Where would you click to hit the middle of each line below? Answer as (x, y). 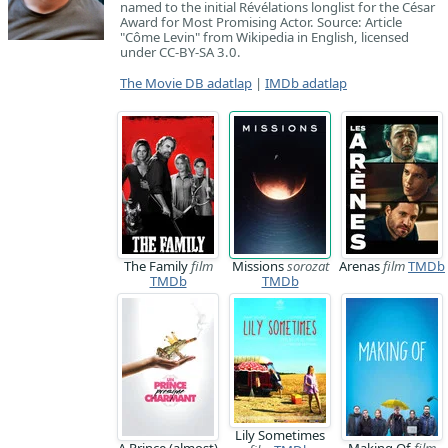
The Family (157, 266)
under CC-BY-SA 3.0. (180, 52)
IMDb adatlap (306, 83)
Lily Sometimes (280, 435)
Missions (259, 266)
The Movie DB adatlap (186, 83)
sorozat (307, 266)
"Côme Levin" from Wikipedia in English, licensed (264, 37)
